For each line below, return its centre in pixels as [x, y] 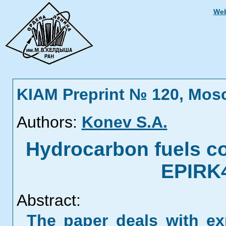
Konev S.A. [124, 122]
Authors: [47, 122]
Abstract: [48, 200]
